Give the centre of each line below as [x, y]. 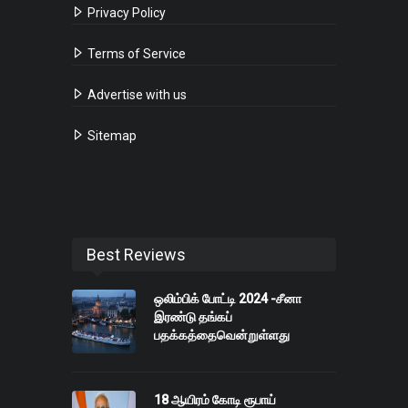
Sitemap [111, 136]
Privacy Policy [125, 13]
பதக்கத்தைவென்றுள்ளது [222, 336]
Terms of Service [135, 54]
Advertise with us [136, 95]
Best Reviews [136, 255]
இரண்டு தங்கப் [193, 317]
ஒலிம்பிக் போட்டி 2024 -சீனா [228, 299]
